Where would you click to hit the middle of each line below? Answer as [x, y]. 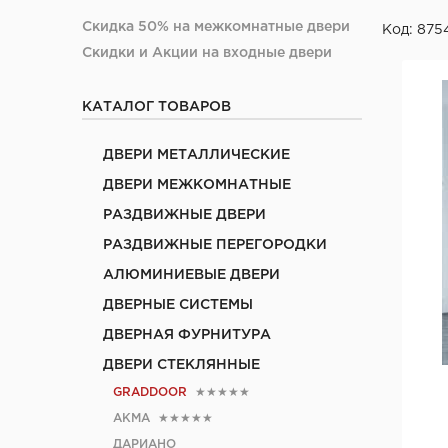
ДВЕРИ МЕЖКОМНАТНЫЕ [197, 185]
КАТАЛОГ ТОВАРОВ [156, 107]
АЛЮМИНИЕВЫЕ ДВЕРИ [191, 275]
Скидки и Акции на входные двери [207, 53]
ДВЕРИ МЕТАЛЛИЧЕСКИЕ [196, 155]
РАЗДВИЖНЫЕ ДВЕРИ [184, 215]
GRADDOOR [150, 392]
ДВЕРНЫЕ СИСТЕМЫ [178, 305]
